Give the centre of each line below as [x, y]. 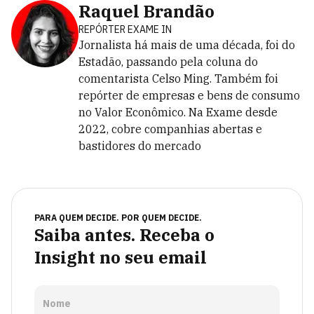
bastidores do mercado [140, 146]
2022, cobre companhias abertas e [170, 129]
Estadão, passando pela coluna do [168, 62]
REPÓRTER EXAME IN [125, 30]
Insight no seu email [121, 258]
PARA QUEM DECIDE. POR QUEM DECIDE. [118, 218]
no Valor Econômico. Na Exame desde [178, 112]
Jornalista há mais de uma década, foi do [187, 45]
